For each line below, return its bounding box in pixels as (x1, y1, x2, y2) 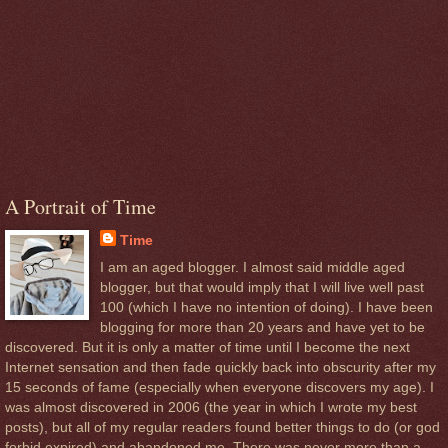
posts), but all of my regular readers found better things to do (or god (5, 418, 440, 435)
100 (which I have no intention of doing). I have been (99, 298, 433, 315)
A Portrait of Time (5, 192, 156, 220)
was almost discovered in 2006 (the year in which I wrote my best (5, 398, 417, 415)
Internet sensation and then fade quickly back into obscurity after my (5, 358, 436, 375)
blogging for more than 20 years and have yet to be (99, 318, 425, 335)
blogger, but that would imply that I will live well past (99, 278, 424, 295)
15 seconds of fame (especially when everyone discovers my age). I (5, 378, 434, 395)
